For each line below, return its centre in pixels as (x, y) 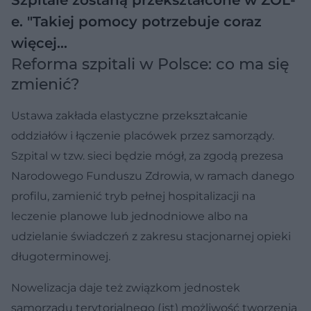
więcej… (39, 43)
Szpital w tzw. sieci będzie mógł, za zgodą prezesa (147, 155)
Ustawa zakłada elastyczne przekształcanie (129, 115)
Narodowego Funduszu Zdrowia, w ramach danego (153, 176)
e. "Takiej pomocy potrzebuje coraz (136, 21)
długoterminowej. (61, 256)
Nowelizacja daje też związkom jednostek (126, 287)
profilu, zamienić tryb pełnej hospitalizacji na (133, 196)
